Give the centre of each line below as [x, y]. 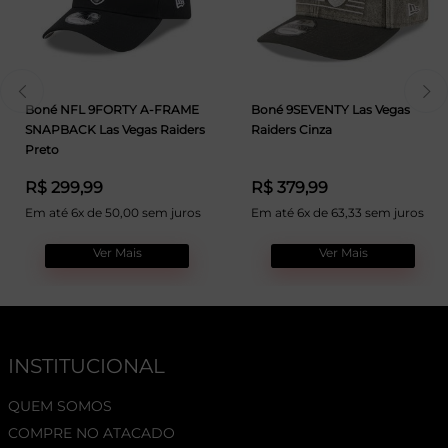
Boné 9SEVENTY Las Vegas [330, 109]
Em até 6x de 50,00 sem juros [113, 213]
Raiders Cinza [291, 129]
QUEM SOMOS [60, 405]
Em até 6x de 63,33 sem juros [337, 213]
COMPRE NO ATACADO [91, 432]
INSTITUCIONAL [86, 365]
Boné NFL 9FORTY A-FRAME [112, 109]
